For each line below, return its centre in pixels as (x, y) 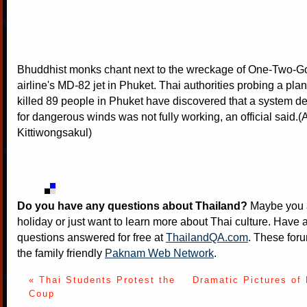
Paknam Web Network (159, 253)
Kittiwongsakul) (54, 132)
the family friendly (61, 253)
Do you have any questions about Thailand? (132, 206)
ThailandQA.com (207, 237)
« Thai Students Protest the (102, 280)
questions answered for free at (91, 237)
